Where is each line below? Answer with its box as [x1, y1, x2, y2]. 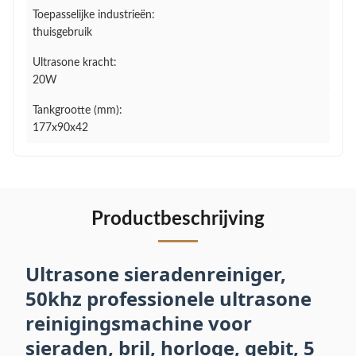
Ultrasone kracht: [33, 57, 117, 68]
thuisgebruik [33, 27, 92, 38]
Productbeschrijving [91, 210, 265, 229]
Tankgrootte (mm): [33, 105, 122, 116]
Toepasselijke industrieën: [33, 10, 155, 21]
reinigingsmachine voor [25, 310, 252, 336]
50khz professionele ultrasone [25, 285, 311, 311]
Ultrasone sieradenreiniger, [25, 261, 286, 287]
